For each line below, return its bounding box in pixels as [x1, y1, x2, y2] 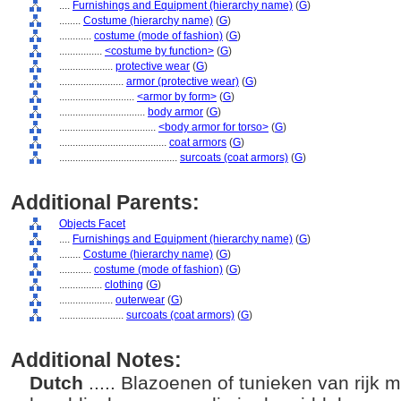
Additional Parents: [11, 191, 200, 214]
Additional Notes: [11, 348, 182, 371]
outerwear [115, 294, 165, 306]
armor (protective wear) [126, 75, 239, 88]
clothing [105, 278, 143, 291]
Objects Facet [59, 218, 125, 230]
